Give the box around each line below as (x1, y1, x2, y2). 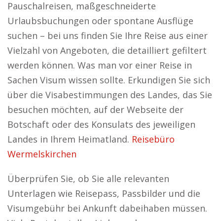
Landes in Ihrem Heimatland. (7, 133, 132, 145)
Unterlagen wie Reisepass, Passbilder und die (7, 187, 200, 199)
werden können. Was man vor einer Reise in (7, 59, 192, 71)
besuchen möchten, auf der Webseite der (7, 104, 184, 115)
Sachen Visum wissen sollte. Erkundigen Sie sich (7, 74, 210, 86)
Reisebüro (132, 133, 175, 145)
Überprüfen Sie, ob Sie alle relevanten (7, 173, 169, 184)
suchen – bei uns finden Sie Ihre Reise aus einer (7, 30, 208, 41)
